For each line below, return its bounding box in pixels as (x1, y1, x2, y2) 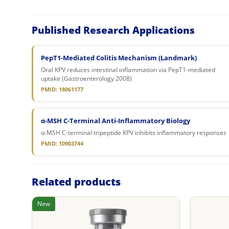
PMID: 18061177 (41, 85, 83, 93)
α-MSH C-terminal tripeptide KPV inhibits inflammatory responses (41, 128, 226, 136)
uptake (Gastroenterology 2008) (41, 74, 132, 82)
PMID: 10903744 (41, 140, 83, 147)
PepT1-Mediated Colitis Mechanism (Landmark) (41, 53, 197, 62)
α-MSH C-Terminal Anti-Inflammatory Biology (41, 116, 190, 125)
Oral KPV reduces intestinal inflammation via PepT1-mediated (41, 65, 215, 74)
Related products (32, 174, 121, 189)
